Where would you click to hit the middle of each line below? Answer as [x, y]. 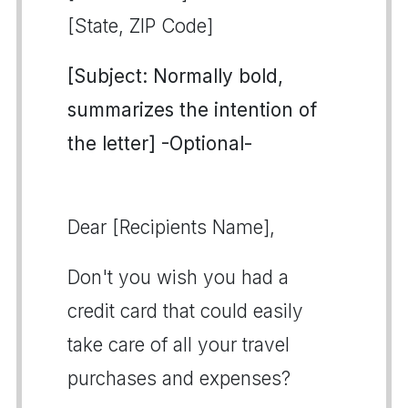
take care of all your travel [178, 345]
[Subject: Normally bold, [175, 76]
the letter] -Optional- [160, 143]
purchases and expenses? [179, 378]
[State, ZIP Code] [140, 26]
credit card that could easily [185, 311]
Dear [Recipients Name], [171, 227]
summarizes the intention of [192, 110]
